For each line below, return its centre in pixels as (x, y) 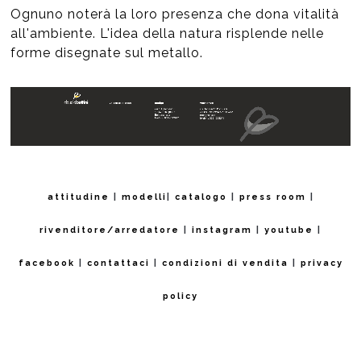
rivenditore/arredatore (110, 229)
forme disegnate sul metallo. (107, 53)
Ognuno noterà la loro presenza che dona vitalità (175, 15)
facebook (46, 262)
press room (272, 196)
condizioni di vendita (225, 262)
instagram (220, 229)
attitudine (78, 196)
